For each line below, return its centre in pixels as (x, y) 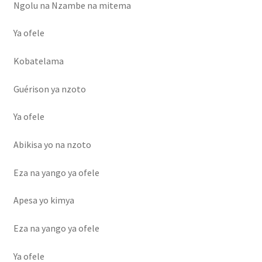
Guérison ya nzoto (49, 89)
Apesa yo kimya (44, 200)
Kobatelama (38, 61)
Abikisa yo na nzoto (52, 144)
